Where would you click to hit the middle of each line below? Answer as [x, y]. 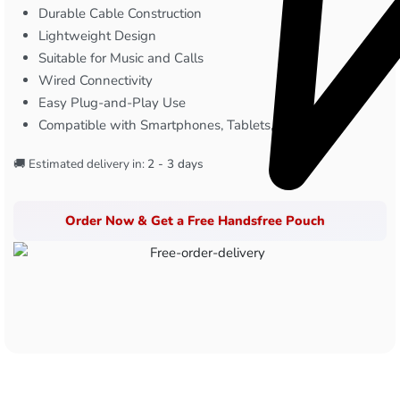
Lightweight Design [98, 35]
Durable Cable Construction [121, 13]
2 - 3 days [175, 163]
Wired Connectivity [96, 80]
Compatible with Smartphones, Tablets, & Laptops [188, 125]
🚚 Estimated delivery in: [79, 163]
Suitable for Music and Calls [121, 58]
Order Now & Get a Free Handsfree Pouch [195, 220]
